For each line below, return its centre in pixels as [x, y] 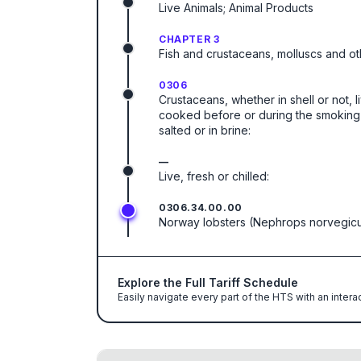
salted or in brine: [205, 130]
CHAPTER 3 [189, 39]
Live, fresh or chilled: [214, 176]
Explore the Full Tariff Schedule [208, 282]
